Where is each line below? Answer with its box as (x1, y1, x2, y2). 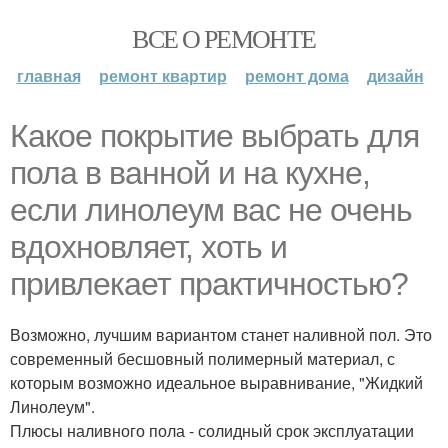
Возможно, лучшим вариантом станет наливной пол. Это (10, 323, 432, 346)
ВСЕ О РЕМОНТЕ (132, 21, 316, 55)
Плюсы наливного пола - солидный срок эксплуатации (10, 419, 414, 442)
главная (16, 64, 81, 87)
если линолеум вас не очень (10, 192, 412, 228)
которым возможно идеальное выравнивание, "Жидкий (10, 371, 423, 394)
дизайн (366, 64, 424, 87)
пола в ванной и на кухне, (10, 155, 370, 191)
